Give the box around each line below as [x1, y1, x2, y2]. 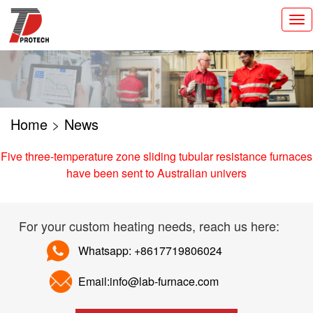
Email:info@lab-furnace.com [78, 272, 219, 289]
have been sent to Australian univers [66, 164, 247, 181]
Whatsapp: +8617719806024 [78, 242, 222, 259]
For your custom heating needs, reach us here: [18, 216, 279, 235]
